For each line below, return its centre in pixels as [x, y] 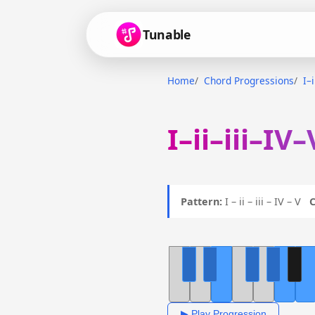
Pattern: [201, 201]
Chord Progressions [249, 81]
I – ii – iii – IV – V [266, 201]
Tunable [167, 34]
